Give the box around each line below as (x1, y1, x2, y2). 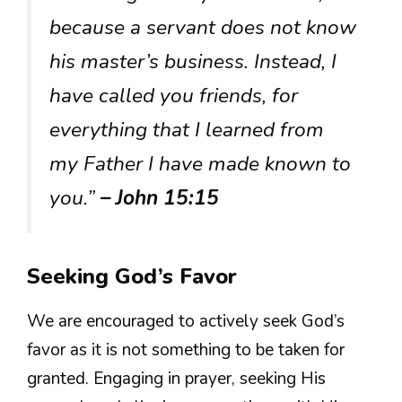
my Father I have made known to (49, 149, 351, 178)
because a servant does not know (49, 13, 356, 41)
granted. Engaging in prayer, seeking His (27, 366, 326, 390)
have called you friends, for (49, 81, 298, 109)
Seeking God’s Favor (27, 261, 237, 291)
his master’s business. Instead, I (49, 47, 336, 75)
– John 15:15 (100, 183, 219, 212)
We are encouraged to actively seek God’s (27, 309, 345, 333)
